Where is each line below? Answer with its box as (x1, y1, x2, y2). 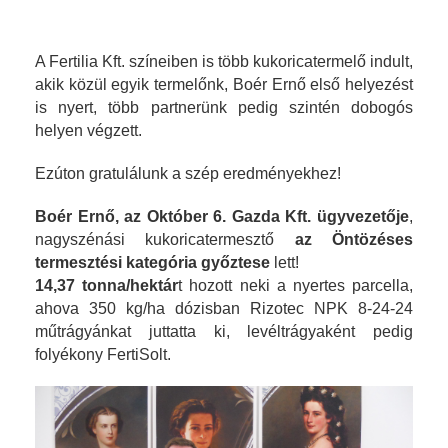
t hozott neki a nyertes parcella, (178, 277, 414, 295)
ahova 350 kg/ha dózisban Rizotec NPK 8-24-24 (35, 300, 413, 318)
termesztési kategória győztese (35, 254, 270, 272)
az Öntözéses (294, 231, 414, 249)
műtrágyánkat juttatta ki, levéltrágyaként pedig (35, 323, 413, 341)
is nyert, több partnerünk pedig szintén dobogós (35, 99, 413, 117)
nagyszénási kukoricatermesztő (35, 231, 295, 249)
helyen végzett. (35, 122, 142, 140)
